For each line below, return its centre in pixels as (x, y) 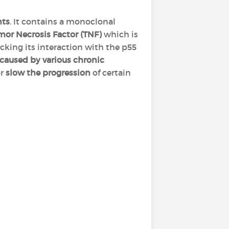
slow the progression (48, 73)
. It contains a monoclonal (63, 21)
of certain (111, 73)
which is (120, 34)
